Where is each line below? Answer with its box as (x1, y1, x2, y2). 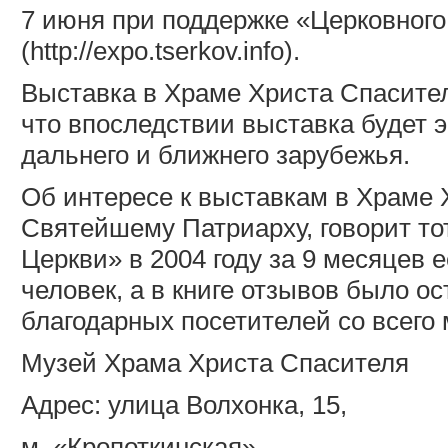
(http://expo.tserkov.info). (21, 35, 300, 66)
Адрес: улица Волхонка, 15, (21, 389, 347, 420)
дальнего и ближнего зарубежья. (21, 139, 410, 170)
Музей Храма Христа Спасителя (21, 347, 409, 378)
